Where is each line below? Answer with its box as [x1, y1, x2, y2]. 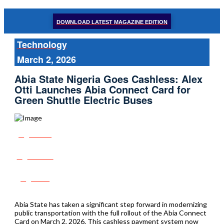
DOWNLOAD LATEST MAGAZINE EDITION [56, 18, 167, 25]
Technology [16, 38, 67, 51]
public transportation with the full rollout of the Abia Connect [14, 208, 206, 217]
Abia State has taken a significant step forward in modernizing [14, 199, 207, 208]
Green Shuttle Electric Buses [14, 92, 152, 107]
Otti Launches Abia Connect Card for [14, 82, 190, 97]
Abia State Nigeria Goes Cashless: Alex [14, 71, 202, 86]
